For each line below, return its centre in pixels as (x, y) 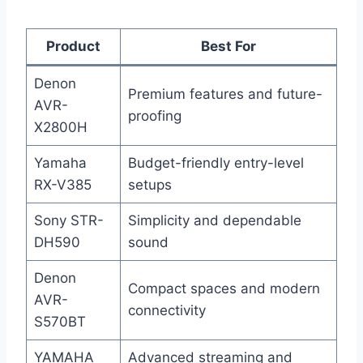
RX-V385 (62, 185)
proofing (154, 116)
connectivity (167, 311)
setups (149, 185)
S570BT (60, 322)
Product (73, 47)
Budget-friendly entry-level (216, 163)
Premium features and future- (225, 94)
